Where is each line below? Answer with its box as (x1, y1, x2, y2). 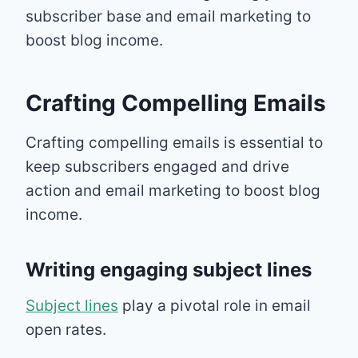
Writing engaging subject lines (26, 257, 312, 281)
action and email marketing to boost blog (26, 181, 320, 200)
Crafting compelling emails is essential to (26, 133, 323, 152)
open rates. (26, 320, 106, 339)
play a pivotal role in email (118, 296, 311, 315)
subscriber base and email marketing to (26, 6, 311, 26)
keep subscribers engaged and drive (26, 157, 289, 176)
